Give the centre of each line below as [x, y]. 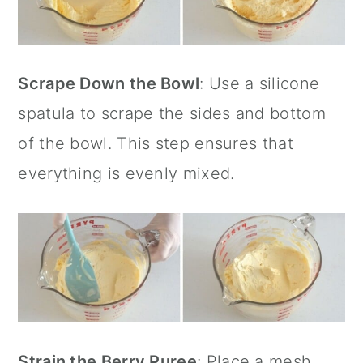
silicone [289, 84]
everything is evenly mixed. [126, 174]
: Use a [229, 84]
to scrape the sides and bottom [200, 114]
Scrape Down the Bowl [109, 84]
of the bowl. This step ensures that [156, 144]
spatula [47, 114]
